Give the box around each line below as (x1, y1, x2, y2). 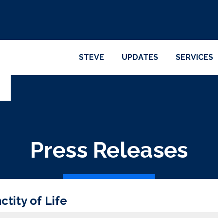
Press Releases (30, 137, 188, 163)
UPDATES (122, 53, 158, 62)
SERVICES (176, 53, 213, 62)
